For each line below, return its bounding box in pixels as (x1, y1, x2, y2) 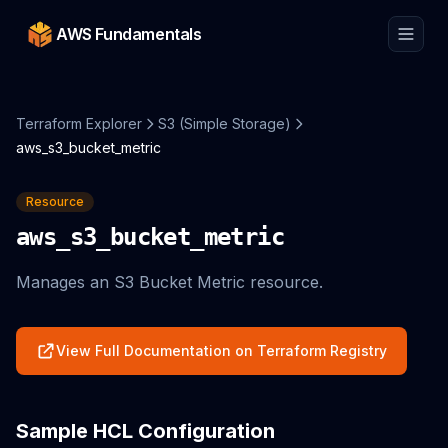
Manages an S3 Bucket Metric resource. (16, 272, 323, 292)
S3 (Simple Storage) (158, 115, 291, 132)
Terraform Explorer (16, 115, 142, 132)
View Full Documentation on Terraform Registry (56, 342, 387, 359)
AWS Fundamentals (56, 24, 202, 44)
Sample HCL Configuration (16, 419, 275, 443)
